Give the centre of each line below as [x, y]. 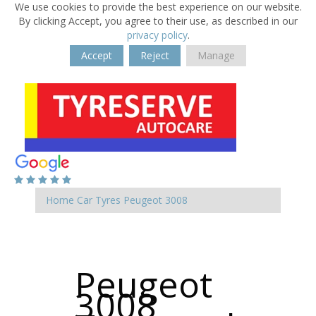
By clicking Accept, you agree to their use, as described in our [158, 21]
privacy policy [157, 35]
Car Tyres [99, 200]
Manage [216, 55]
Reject [155, 55]
